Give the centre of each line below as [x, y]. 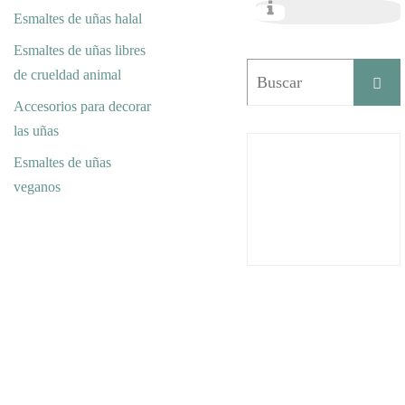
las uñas [36, 131]
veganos [37, 187]
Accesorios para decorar [82, 106]
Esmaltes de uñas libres [80, 50]
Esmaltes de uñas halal [78, 19]
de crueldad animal [67, 75]
